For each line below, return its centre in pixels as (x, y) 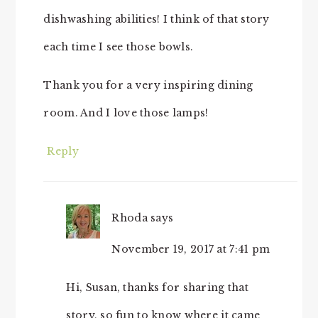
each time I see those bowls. (119, 46)
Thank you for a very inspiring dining (148, 85)
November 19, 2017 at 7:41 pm (191, 249)
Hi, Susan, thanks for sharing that (157, 287)
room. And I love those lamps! (126, 113)
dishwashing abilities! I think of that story (157, 19)
